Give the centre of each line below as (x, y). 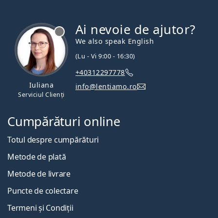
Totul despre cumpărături (53, 140)
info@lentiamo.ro (106, 87)
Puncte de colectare (43, 191)
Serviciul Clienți (41, 94)
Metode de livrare (39, 174)
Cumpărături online (64, 122)
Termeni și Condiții (40, 208)
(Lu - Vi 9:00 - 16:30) (105, 56)
